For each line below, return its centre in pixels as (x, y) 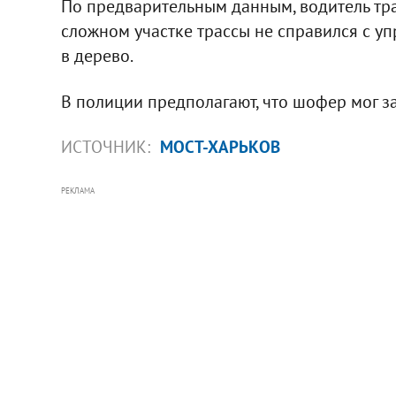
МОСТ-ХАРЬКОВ (220, 146)
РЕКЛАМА (77, 190)
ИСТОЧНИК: (107, 146)
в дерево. (97, 55)
